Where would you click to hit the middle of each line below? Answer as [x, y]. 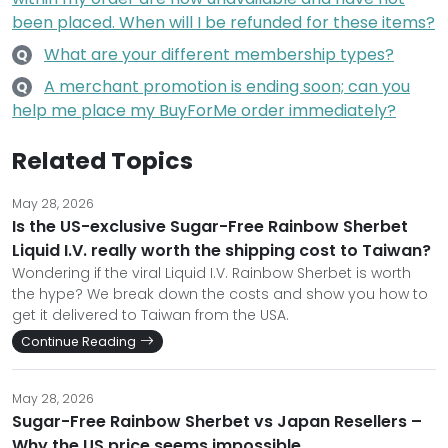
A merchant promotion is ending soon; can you [227, 86]
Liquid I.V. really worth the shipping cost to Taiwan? [221, 250]
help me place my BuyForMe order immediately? [204, 110]
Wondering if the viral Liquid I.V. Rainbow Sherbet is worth [211, 273]
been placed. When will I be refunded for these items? [223, 22]
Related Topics [102, 160]
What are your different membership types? [219, 54]
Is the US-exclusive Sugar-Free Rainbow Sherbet [210, 226]
